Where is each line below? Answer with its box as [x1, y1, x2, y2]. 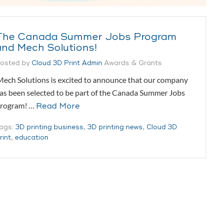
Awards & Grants [104, 59, 162, 67]
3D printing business [15, 123, 83, 131]
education [15, 133, 48, 142]
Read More [36, 101, 80, 111]
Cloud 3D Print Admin [32, 59, 102, 67]
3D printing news [87, 123, 143, 131]
